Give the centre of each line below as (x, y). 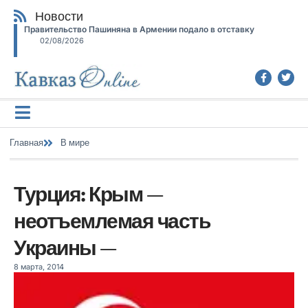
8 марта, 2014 (39, 266)
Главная (26, 143)
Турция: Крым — (88, 194)
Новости (59, 16)
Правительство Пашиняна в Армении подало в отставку (139, 29)
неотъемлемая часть (112, 221)
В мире (75, 143)
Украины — (65, 247)
